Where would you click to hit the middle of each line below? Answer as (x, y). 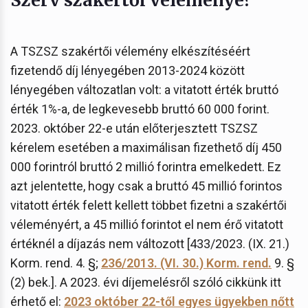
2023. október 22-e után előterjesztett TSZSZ (134, 128)
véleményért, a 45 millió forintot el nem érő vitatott (147, 224)
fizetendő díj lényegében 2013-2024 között (128, 70)
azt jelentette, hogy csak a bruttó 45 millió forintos (146, 186)
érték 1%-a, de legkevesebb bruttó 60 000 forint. (140, 109)
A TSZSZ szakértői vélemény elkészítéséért (130, 51)
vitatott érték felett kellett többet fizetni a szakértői (148, 205)
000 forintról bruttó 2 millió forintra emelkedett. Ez (146, 166)
